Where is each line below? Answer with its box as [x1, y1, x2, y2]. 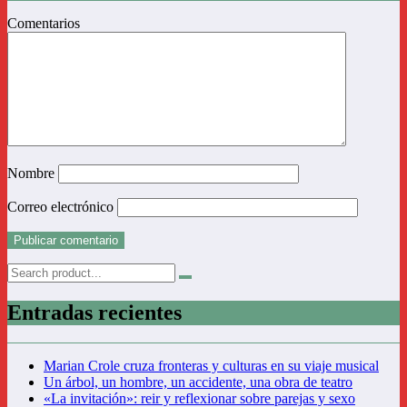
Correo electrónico [7, 198, 117, 214]
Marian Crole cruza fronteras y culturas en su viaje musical [44, 358, 379, 374]
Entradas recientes [7, 300, 182, 324]
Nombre [7, 164, 58, 181]
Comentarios [7, 15, 80, 31]
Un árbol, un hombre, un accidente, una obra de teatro [44, 374, 352, 391]
